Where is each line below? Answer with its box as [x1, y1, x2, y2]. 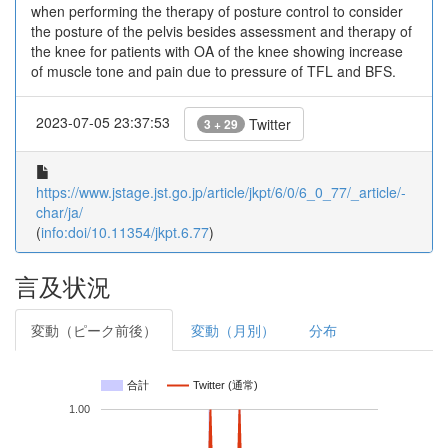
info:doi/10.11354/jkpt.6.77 [41, 222, 209, 242]
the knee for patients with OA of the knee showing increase [31, 41, 403, 61]
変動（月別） [191, 320, 275, 340]
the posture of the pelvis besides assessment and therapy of [31, 21, 412, 41]
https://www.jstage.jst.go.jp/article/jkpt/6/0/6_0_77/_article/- [36, 182, 406, 202]
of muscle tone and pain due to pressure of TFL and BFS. [31, 61, 396, 81]
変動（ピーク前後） [31, 320, 157, 340]
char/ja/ [36, 202, 83, 222]
